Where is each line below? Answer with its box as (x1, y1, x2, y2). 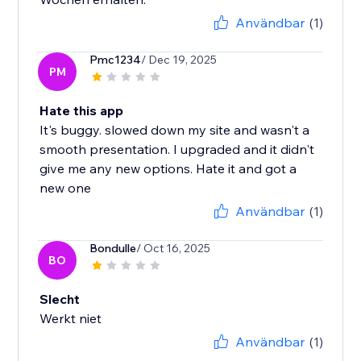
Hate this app (39, 102, 124, 119)
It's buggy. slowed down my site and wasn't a (39, 122, 310, 139)
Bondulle (89, 241, 137, 256)
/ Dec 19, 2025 (141, 52, 218, 68)
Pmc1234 (89, 52, 142, 68)
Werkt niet (39, 310, 102, 327)
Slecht (39, 291, 81, 308)
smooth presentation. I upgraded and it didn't (39, 141, 315, 158)
